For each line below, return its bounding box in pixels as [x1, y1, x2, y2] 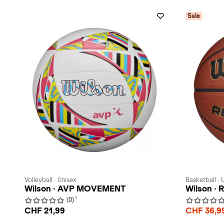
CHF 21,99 [24, 206, 65, 215]
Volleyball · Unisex [24, 176, 76, 183]
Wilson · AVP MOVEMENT [24, 184, 125, 193]
